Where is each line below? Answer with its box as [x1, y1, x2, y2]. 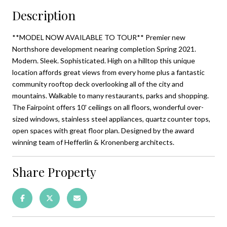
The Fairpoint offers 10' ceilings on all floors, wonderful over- [12, 102, 204, 111]
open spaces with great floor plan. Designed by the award [12, 126, 194, 135]
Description [12, 7, 75, 23]
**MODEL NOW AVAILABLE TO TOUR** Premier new [12, 32, 185, 42]
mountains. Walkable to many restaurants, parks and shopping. [12, 91, 209, 100]
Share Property [12, 163, 96, 180]
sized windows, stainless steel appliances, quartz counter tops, [12, 114, 210, 123]
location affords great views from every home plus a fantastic [12, 67, 205, 77]
